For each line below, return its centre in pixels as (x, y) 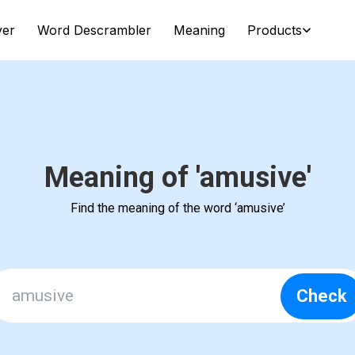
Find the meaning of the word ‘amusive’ (177, 208)
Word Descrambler (94, 30)
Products (274, 30)
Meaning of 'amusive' (177, 177)
